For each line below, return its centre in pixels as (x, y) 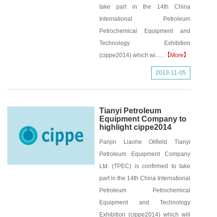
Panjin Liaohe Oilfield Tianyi (145, 142)
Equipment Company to (143, 119)
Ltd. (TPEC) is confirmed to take (145, 166)
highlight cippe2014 (135, 127)
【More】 (177, 55)
